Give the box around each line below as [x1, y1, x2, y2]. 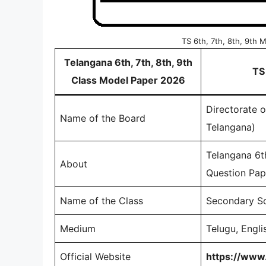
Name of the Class [60, 195, 143, 207]
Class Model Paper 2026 [71, 74, 185, 86]
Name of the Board [60, 112, 145, 124]
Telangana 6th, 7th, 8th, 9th [64, 56, 192, 68]
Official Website [60, 251, 131, 262]
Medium [60, 223, 96, 235]
